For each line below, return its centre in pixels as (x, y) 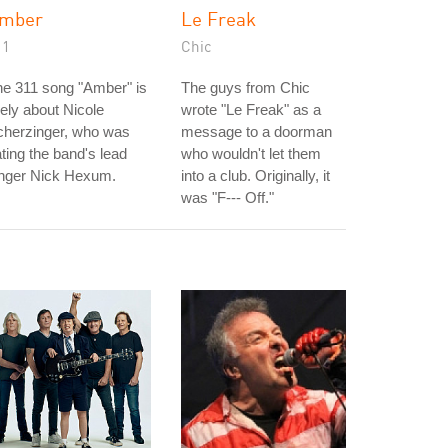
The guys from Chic (245, 87)
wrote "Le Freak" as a (251, 109)
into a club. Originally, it (255, 175)
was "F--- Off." (227, 197)
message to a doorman (256, 131)
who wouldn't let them (251, 153)
